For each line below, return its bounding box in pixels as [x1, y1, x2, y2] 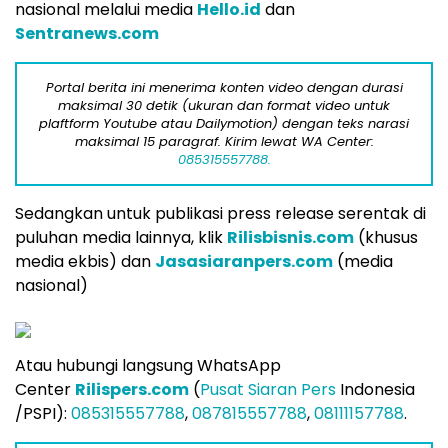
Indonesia [336, 377, 415, 401]
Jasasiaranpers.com [155, 249, 333, 273]
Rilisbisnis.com [227, 225, 354, 249]
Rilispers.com [75, 377, 189, 401]
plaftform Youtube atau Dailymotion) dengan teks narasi [39, 113, 409, 133]
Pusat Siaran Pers [200, 377, 336, 401]
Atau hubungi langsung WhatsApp [15, 353, 281, 377]
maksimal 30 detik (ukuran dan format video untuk [58, 95, 390, 115]
